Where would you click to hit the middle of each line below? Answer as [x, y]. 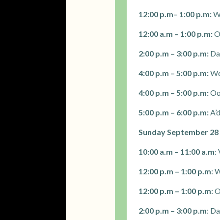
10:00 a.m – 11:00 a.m [177, 151]
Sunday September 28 [179, 132]
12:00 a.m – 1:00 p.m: [176, 33]
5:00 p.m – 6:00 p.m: [174, 112]
